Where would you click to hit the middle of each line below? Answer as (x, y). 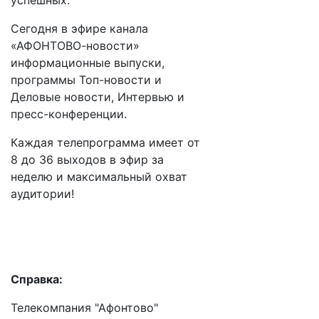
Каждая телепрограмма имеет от (105, 142)
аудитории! (42, 194)
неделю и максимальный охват (99, 177)
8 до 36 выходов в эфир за (87, 159)
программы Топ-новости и (86, 80)
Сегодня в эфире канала (79, 28)
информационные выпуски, (88, 63)
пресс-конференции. (69, 114)
